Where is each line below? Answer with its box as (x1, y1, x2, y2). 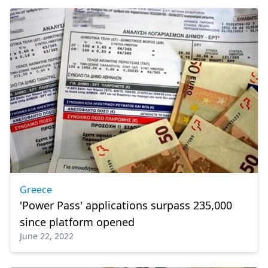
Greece (20, 182, 52, 196)
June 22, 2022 (20, 230, 74, 242)
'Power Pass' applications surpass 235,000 (20, 197, 232, 212)
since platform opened (20, 214, 135, 229)
